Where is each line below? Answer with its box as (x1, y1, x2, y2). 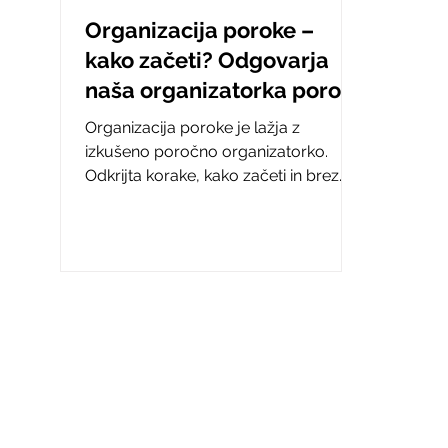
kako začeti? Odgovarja (85, 46, 329, 73)
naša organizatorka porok (85, 76, 353, 103)
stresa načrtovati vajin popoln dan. (85, 189, 338, 209)
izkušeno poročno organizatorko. (85, 141, 328, 161)
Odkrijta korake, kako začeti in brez (85, 165, 339, 185)
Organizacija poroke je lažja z (85, 117, 300, 137)
